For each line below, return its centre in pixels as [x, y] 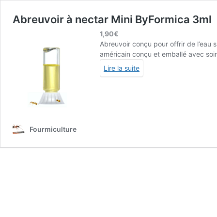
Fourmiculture [53, 129]
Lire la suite [122, 68]
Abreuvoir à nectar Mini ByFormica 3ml [112, 19]
